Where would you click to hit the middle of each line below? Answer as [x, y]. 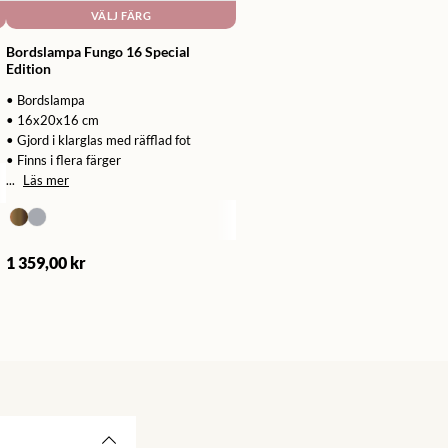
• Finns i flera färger [63, 160]
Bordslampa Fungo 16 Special [98, 52]
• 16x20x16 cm [52, 120]
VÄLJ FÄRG [121, 15]
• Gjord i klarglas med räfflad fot [98, 140]
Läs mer [46, 180]
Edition [28, 69]
